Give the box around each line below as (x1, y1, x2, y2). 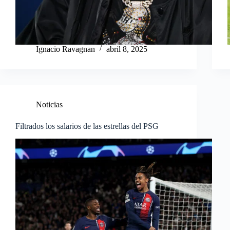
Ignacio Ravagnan (36, 44, 95, 53)
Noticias (36, 100, 63, 109)
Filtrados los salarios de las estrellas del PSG (15, 121, 159, 130)
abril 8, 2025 (106, 44, 147, 53)
